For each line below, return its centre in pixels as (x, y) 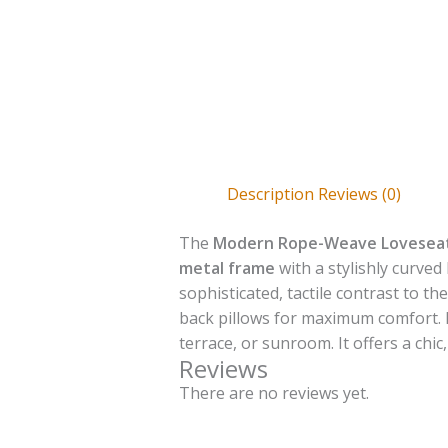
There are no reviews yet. (273, 393)
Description (270, 194)
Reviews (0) (359, 194)
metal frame (226, 268)
